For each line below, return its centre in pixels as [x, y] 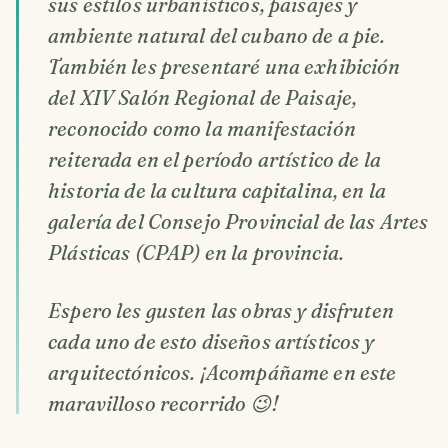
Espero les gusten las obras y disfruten [221, 311]
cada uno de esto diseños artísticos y [211, 342]
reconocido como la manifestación [202, 129]
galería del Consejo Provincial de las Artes [238, 222]
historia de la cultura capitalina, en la [217, 191]
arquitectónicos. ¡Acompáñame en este [222, 373]
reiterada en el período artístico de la [214, 160]
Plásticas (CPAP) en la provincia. [196, 253]
